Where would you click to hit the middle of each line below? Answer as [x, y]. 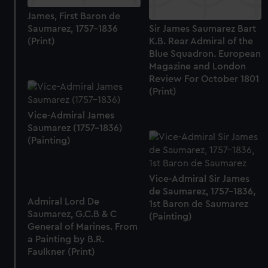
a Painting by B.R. [66, 239]
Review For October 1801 [204, 79]
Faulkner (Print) [62, 252]
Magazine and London [197, 66]
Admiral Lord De [64, 201]
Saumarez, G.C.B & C [72, 214]
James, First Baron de [74, 16]
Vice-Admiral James [71, 115]
